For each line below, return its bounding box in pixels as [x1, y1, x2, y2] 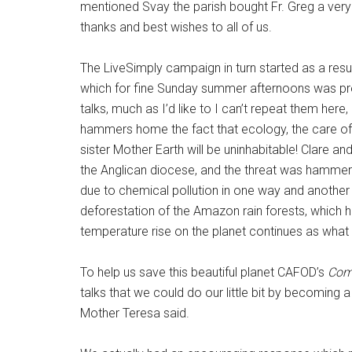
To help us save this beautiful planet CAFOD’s [80, 265, 328, 280]
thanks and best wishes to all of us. [80, 20, 272, 35]
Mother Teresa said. [80, 306, 189, 321]
